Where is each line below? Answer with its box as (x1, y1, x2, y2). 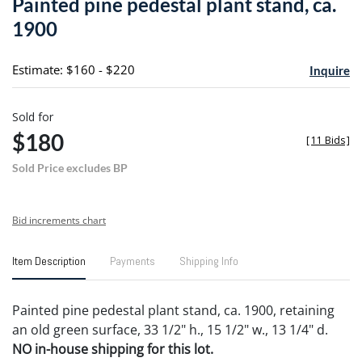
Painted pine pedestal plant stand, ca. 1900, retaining (12, 301, 335, 319)
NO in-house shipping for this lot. (12, 339, 213, 358)
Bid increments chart (12, 213, 106, 227)
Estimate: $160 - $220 (12, 61, 135, 78)
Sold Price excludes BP (12, 160, 128, 175)
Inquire (309, 62, 350, 78)
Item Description (12, 253, 86, 268)
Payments (110, 253, 155, 268)
